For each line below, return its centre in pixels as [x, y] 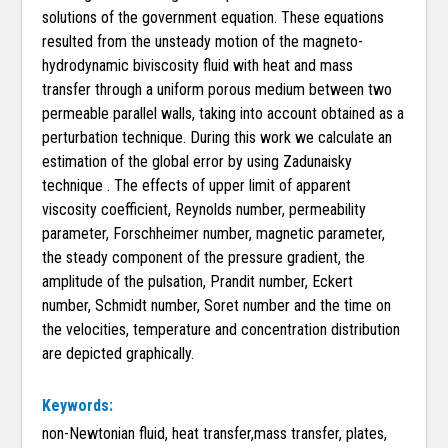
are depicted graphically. [122, 354]
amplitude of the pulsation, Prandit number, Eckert [198, 282]
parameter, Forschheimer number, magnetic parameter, [214, 234]
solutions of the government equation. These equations [213, 18]
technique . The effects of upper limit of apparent [197, 186]
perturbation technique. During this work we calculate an [217, 138]
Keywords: [78, 406]
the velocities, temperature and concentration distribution [221, 330]
